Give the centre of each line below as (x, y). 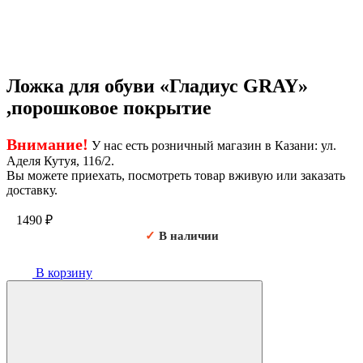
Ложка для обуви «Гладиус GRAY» (157, 85)
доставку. (32, 190)
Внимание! (47, 144)
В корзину (62, 272)
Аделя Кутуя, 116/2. (60, 160)
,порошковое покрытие (109, 107)
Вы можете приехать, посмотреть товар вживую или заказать (176, 175)
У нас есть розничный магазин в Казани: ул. (212, 145)
